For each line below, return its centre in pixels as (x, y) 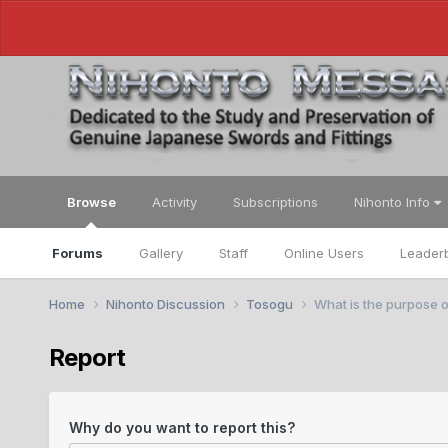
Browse (91, 202)
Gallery (160, 253)
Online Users (323, 253)
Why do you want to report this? (181, 427)
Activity (174, 202)
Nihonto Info (393, 202)
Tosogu (270, 303)
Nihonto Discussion (166, 303)
